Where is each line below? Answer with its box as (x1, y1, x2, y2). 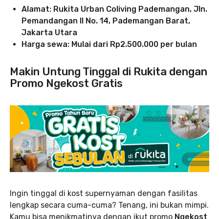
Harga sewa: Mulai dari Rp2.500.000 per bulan (22, 40, 197, 49)
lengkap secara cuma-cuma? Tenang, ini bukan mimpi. (10, 200, 209, 210)
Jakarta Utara (22, 28, 77, 38)
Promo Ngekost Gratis (10, 77, 123, 90)
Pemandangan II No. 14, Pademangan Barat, (22, 16, 190, 26)
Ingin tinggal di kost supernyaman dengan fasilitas (10, 188, 197, 198)
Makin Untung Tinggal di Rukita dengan (10, 65, 207, 79)
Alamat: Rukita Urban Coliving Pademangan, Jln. (22, 4, 207, 14)
